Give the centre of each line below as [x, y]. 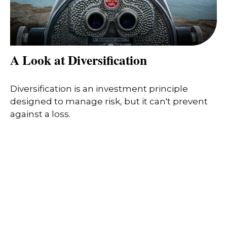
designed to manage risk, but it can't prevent [109, 101]
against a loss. [40, 114]
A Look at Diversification [79, 60]
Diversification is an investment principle [99, 88]
